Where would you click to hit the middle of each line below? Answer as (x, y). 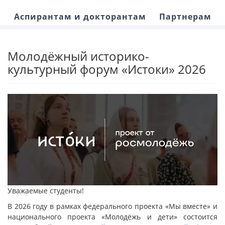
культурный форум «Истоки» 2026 (107, 69)
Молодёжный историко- (78, 56)
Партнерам (185, 17)
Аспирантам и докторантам (80, 17)
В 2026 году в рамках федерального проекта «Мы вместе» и (113, 206)
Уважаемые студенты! (46, 191)
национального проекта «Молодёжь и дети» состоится (113, 217)
